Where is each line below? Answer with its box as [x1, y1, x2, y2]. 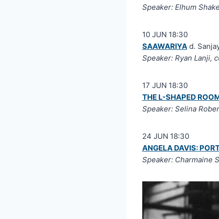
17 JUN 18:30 [142, 80, 188, 90]
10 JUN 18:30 [142, 29, 188, 39]
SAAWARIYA [142, 41, 187, 51]
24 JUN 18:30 [142, 131, 189, 141]
